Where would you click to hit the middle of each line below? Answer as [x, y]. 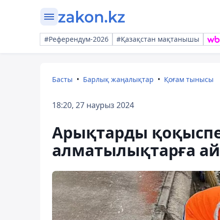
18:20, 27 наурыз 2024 [93, 105]
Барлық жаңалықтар [118, 79]
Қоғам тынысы [189, 79]
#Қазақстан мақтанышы [158, 39]
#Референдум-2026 [76, 39]
